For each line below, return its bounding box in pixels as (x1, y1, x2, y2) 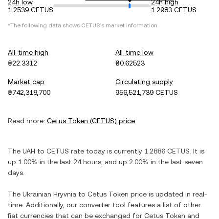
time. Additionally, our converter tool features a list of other (8, 201, 201, 209)
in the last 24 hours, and (38, 158, 119, 166)
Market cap (8, 78, 44, 86)
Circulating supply (115, 78, 173, 86)
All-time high (8, 48, 48, 56)
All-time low (115, 48, 153, 56)
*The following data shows (8, 22, 81, 29)
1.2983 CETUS (151, 6, 197, 14)
